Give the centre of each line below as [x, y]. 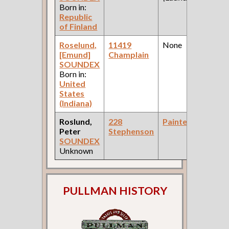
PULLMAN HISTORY [115, 191]
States [72, 93]
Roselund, [78, 44]
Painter [177, 121]
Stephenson [131, 131]
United [73, 83]
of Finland [78, 26]
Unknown [76, 150]
